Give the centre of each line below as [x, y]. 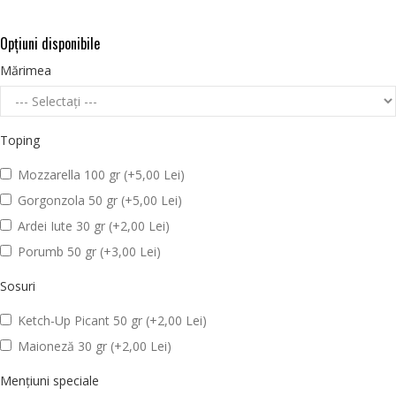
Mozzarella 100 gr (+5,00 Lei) [101, 174]
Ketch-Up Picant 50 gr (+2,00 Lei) [112, 320]
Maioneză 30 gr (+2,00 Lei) [95, 346]
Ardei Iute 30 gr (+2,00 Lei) [94, 225]
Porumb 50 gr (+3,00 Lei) [89, 251]
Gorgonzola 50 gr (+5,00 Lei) [100, 200]
